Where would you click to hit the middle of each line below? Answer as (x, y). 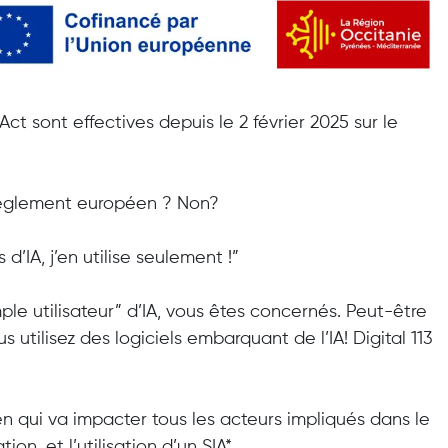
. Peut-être (382, 311)
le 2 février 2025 (281, 122)
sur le (373, 122)
